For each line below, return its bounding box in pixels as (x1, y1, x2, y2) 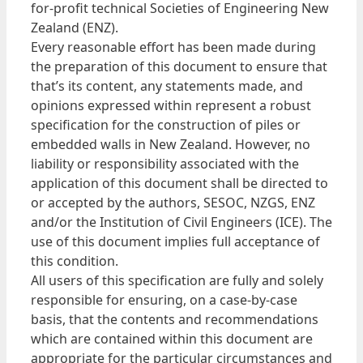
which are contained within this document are (31, 329, 313, 348)
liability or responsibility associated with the (31, 154, 299, 173)
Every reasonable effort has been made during (31, 37, 316, 56)
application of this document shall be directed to (31, 173, 328, 192)
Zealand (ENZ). (31, 18, 118, 36)
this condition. (31, 251, 118, 270)
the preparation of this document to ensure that (31, 57, 327, 75)
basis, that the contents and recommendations (31, 310, 318, 328)
